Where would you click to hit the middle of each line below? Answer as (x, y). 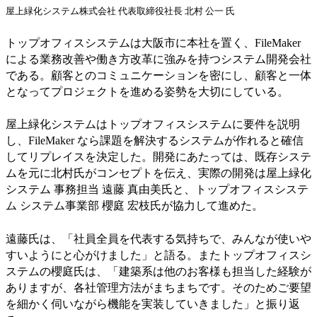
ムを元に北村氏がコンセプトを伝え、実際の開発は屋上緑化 (158, 173)
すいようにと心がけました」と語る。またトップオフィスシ (158, 255)
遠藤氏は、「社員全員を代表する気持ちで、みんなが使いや (158, 238)
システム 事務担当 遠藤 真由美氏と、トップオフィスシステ (157, 190)
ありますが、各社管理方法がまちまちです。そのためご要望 (158, 287)
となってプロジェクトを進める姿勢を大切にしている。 (147, 91)
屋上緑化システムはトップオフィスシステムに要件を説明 (153, 125)
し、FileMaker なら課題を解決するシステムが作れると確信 (155, 141)
